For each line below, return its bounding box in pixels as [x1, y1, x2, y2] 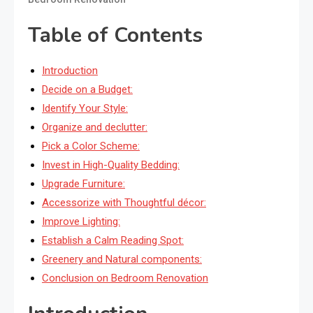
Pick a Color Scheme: [42, 140, 140, 153]
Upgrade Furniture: [42, 177, 125, 191]
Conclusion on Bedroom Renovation [42, 272, 208, 285]
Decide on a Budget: [42, 83, 133, 96]
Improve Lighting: [42, 215, 120, 228]
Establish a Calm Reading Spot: [42, 234, 184, 247]
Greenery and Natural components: [42, 253, 202, 266]
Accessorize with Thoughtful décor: [42, 196, 206, 210]
